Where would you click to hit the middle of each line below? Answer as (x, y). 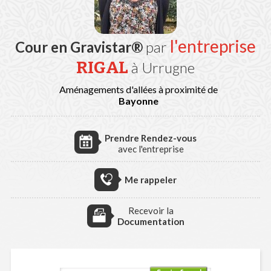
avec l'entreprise (151, 149)
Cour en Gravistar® (79, 47)
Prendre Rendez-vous (151, 138)
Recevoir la (151, 211)
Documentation (151, 221)
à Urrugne (163, 67)
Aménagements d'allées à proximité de (139, 89)
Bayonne (139, 101)
